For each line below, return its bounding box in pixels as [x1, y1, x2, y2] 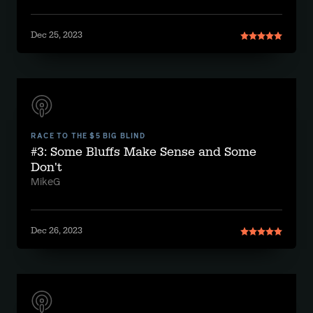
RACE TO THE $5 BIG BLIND [31, 133, 145, 140]
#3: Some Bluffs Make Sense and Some [31, 144, 256, 160]
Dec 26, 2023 [31, 225, 82, 236]
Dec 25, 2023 [31, 29, 82, 41]
